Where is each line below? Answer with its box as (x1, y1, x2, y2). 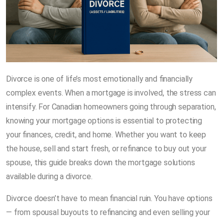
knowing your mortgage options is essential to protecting (6, 115, 203, 125)
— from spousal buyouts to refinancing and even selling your (6, 207, 210, 217)
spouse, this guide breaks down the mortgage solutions (6, 157, 195, 167)
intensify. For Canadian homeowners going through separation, (6, 102, 216, 111)
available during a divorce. (6, 171, 93, 181)
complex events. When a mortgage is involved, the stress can (6, 88, 216, 98)
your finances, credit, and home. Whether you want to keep (6, 129, 207, 139)
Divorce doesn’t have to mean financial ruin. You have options (6, 193, 213, 203)
